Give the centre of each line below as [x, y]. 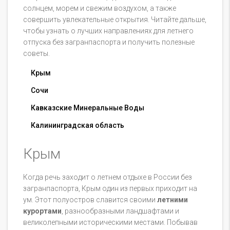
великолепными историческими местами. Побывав [110, 223]
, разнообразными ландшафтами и [120, 211]
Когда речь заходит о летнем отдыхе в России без [108, 177]
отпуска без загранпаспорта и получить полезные [109, 42]
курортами [42, 211]
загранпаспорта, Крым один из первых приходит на [110, 189]
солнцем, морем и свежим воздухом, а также [100, 8]
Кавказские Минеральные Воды [88, 108]
